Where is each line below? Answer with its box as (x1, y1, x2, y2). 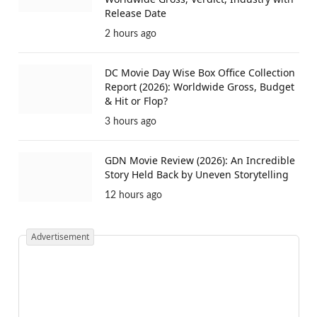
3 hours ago (105, 117, 156, 127)
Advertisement (31, 231, 89, 243)
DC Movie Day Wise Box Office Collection (105, 66, 295, 80)
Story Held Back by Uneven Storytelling (105, 168, 289, 182)
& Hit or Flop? (105, 94, 168, 108)
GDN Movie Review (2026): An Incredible (105, 154, 295, 168)
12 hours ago (105, 190, 162, 201)
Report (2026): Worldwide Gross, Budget (105, 80, 294, 94)
